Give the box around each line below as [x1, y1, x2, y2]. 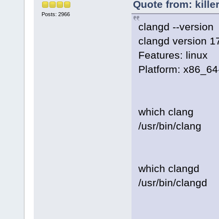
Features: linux [138, 49, 208, 61]
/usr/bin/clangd [138, 177, 207, 189]
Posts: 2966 [41, 11, 70, 17]
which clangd [138, 163, 199, 175]
